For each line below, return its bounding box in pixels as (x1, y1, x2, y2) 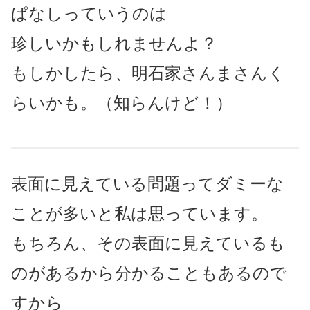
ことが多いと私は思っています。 (11, 203, 268, 223)
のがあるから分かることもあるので (11, 263, 287, 282)
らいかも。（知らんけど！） (11, 93, 232, 112)
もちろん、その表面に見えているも (11, 233, 285, 253)
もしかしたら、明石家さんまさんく (11, 63, 285, 82)
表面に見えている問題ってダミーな (11, 174, 284, 193)
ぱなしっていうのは (11, 3, 167, 23)
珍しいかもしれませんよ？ (11, 33, 217, 53)
